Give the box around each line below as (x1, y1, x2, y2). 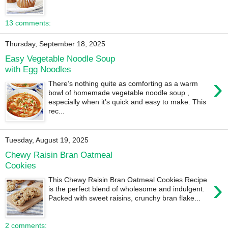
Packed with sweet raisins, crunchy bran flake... (48, 194, 201, 203)
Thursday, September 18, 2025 (5, 40, 105, 48)
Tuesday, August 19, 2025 (5, 136, 89, 145)
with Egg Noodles (5, 64, 71, 74)
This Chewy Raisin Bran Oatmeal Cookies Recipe (48, 176, 208, 184)
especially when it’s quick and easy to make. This (48, 98, 207, 106)
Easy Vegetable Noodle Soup (5, 53, 115, 64)
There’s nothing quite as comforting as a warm (48, 79, 198, 88)
